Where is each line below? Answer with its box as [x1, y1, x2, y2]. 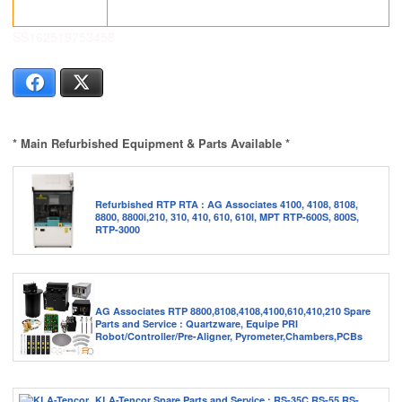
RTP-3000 [95, 222, 140, 236]
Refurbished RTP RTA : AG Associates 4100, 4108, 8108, [95, 197, 358, 211]
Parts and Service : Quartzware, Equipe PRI [95, 316, 298, 330]
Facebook [46, 75, 92, 90]
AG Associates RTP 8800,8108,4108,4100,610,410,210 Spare [95, 303, 371, 318]
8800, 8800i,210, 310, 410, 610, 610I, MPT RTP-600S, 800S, [95, 209, 359, 223]
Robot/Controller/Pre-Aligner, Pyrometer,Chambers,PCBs [95, 328, 363, 343]
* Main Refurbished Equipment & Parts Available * [13, 135, 290, 153]
